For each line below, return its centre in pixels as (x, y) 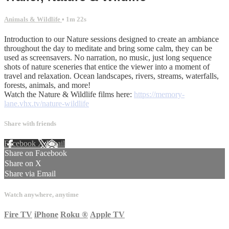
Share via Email (30, 174)
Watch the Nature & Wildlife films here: (69, 95)
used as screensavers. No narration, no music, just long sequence (108, 58)
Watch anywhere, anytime (41, 194)
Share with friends (30, 124)
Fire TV (18, 214)
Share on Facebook (36, 153)
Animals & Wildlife (33, 19)
